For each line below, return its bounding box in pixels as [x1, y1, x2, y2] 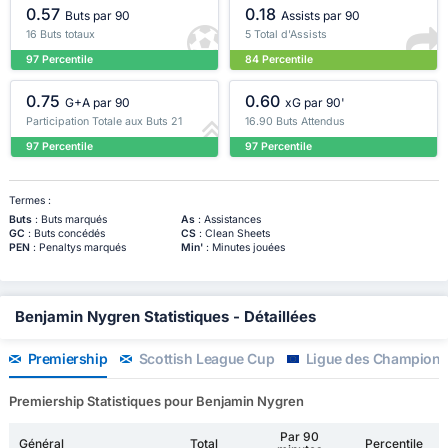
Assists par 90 [281, 8, 361, 24]
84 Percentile [245, 53, 313, 67]
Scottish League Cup [135, 350, 275, 368]
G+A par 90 [65, 95, 131, 111]
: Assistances [194, 213, 261, 227]
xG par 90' [285, 95, 346, 111]
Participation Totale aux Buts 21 [26, 114, 182, 128]
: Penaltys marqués [29, 241, 126, 255]
